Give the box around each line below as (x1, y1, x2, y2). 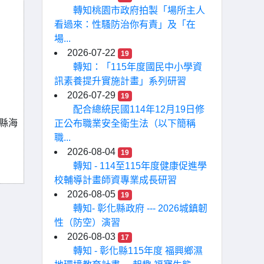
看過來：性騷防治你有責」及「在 (54, 19, 196, 29)
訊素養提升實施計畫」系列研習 (54, 76, 186, 86)
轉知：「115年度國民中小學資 (73, 62, 202, 72)
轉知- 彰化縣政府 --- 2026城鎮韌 (73, 203, 207, 213)
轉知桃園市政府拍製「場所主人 (73, 5, 205, 15)
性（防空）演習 (54, 217, 120, 227)
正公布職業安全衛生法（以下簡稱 (54, 118, 196, 128)
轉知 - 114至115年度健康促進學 (73, 161, 207, 171)
